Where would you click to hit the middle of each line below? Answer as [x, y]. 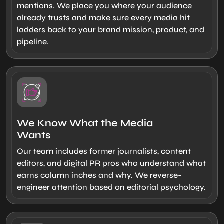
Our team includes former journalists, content [104, 151]
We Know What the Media [85, 123]
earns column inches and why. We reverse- [99, 175]
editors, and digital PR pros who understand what [111, 163]
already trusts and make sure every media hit [103, 17]
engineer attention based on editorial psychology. [111, 187]
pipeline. [33, 41]
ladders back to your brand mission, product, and [111, 29]
